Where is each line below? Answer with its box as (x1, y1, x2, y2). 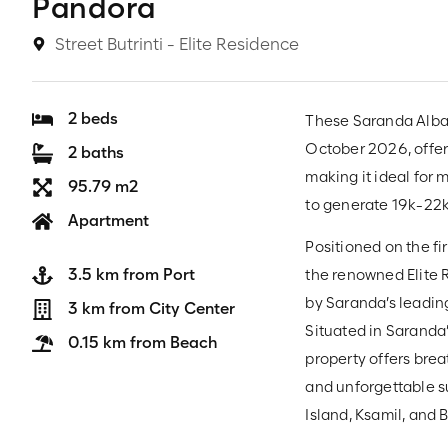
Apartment (68, 211, 150, 230)
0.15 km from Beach (68, 333, 218, 352)
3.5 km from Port (68, 265, 196, 284)
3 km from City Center (68, 299, 236, 318)
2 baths (68, 143, 125, 162)
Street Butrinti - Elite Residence (54, 34, 299, 54)
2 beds (68, 109, 119, 128)
